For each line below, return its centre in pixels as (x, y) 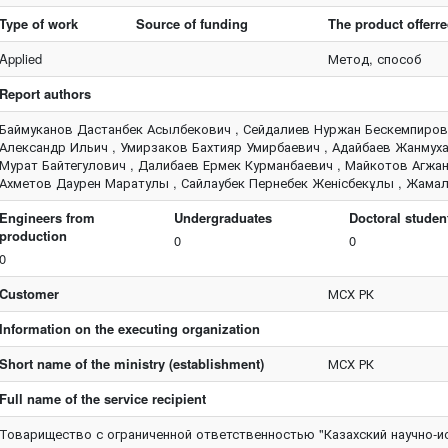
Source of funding (192, 23)
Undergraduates (223, 217)
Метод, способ (375, 58)
